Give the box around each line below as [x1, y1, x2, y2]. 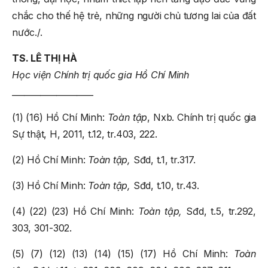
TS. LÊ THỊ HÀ [12, 51, 78, 64]
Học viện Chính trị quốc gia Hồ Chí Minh [12, 68, 190, 81]
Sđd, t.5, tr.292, [186, 205, 257, 217]
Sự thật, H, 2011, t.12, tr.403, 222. [12, 127, 157, 140]
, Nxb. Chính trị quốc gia [147, 111, 256, 123]
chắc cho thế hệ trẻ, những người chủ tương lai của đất [12, 9, 256, 22]
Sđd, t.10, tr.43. [133, 179, 199, 191]
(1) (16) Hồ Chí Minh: [12, 111, 108, 123]
